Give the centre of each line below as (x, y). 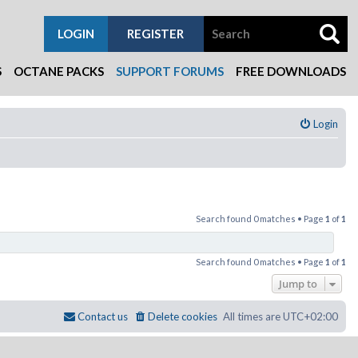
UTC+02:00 (310, 316)
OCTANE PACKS (59, 71)
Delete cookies (183, 316)
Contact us (103, 316)
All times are (253, 316)
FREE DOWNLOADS (291, 71)
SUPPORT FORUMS (170, 71)
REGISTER (156, 34)
